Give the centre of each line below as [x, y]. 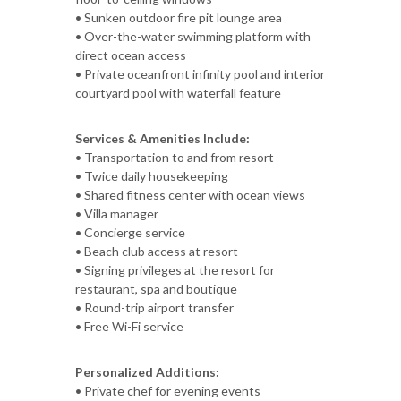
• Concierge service [130, 232]
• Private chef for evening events [168, 390]
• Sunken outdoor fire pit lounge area [179, 17]
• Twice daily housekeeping [152, 175]
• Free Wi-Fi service [129, 326]
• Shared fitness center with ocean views [190, 194]
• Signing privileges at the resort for [175, 269]
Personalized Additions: [147, 371]
